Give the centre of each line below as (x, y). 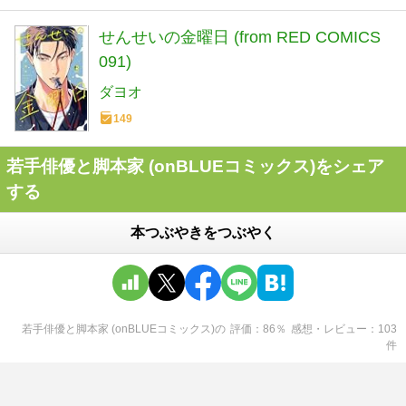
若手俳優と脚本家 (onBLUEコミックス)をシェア (195, 166)
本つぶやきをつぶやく (203, 232)
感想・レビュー (329, 329)
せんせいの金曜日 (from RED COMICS (240, 38)
